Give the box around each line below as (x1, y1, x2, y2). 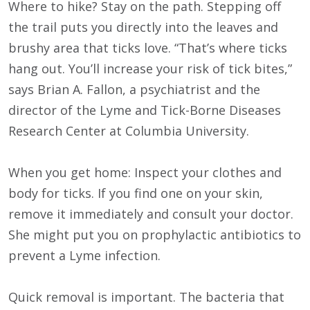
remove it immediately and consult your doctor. (8, 206, 293, 223)
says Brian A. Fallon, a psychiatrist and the (8, 81, 260, 98)
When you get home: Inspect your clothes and (8, 164, 282, 181)
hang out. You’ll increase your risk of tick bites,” (8, 60, 292, 77)
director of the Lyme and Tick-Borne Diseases (8, 102, 281, 119)
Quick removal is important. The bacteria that (8, 289, 284, 306)
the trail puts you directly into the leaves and (8, 19, 278, 36)
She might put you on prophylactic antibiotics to (8, 226, 301, 244)
